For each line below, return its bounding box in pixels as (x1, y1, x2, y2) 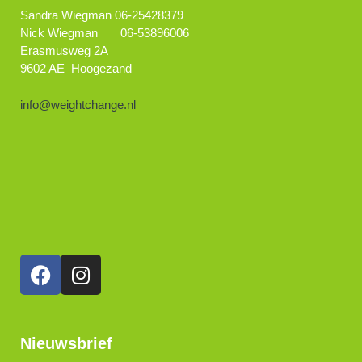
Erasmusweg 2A (20, 44, 108, 57)
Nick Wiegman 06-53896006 (20, 26, 189, 40)
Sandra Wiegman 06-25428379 (20, 8, 183, 22)
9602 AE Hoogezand (20, 61, 132, 75)
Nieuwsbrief (20, 335, 112, 352)
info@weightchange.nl (20, 97, 136, 112)
